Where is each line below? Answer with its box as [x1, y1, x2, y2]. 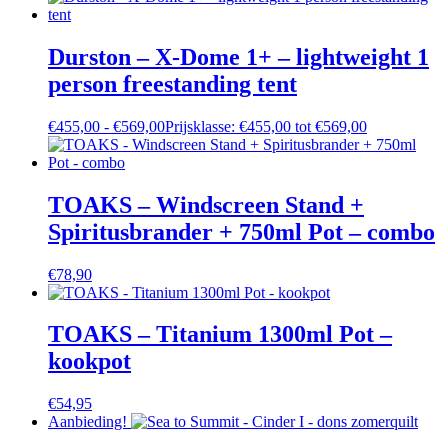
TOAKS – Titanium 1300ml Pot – [48, 321, 392, 348]
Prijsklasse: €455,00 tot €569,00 [165, 117, 367, 135]
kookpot [48, 348, 131, 375]
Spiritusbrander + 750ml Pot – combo [48, 218, 435, 245]
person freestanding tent [48, 70, 297, 97]
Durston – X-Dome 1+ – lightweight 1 [48, 43, 429, 70]
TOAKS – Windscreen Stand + [48, 191, 364, 218]
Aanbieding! [48, 413, 127, 431]
